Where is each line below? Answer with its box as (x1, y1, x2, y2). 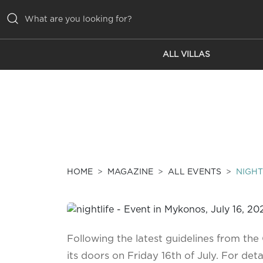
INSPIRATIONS (12, 93, 82, 103)
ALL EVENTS (168, 168, 221, 177)
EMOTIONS (12, 116, 65, 126)
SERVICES (12, 140, 60, 150)
